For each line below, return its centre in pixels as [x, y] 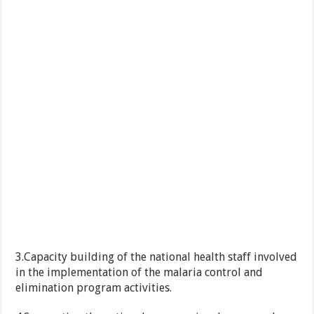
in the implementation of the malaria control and [139, 273]
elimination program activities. [94, 288]
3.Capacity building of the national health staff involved [157, 257]
